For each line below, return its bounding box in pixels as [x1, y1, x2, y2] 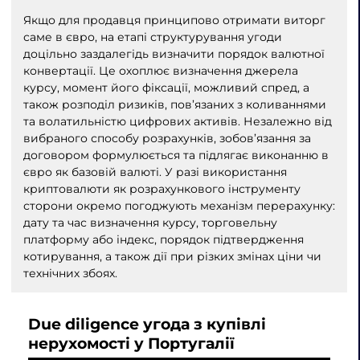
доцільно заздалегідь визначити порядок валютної [22, 47, 325, 62]
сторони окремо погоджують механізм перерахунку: [22, 198, 335, 214]
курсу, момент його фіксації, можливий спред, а [22, 80, 309, 96]
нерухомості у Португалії [28, 334, 235, 354]
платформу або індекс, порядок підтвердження [22, 232, 304, 247]
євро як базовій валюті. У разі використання [22, 165, 287, 180]
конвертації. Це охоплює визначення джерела [22, 63, 298, 79]
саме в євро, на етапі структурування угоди [22, 30, 282, 45]
